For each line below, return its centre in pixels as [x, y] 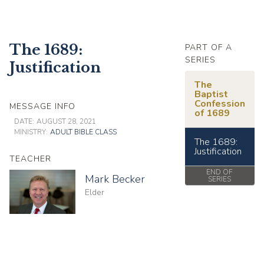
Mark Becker [115, 179]
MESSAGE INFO [42, 106]
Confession [220, 103]
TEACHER [30, 159]
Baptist [211, 94]
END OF [220, 172]
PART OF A [208, 47]
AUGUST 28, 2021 [66, 121]
